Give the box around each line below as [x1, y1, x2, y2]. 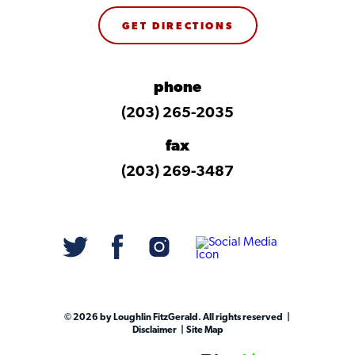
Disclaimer [132, 326, 178, 335]
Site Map [184, 326, 223, 335]
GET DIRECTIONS [121, 21, 234, 32]
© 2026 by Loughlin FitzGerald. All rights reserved [64, 313, 284, 323]
